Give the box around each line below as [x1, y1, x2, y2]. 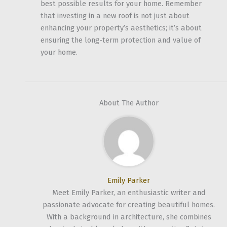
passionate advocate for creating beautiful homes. [43, 200, 215, 209]
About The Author [99, 98, 159, 107]
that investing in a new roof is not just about [41, 11, 190, 21]
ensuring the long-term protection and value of [41, 35, 201, 45]
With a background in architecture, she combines [46, 212, 211, 221]
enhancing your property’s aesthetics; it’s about [41, 23, 202, 33]
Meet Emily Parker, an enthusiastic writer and [52, 187, 206, 197]
